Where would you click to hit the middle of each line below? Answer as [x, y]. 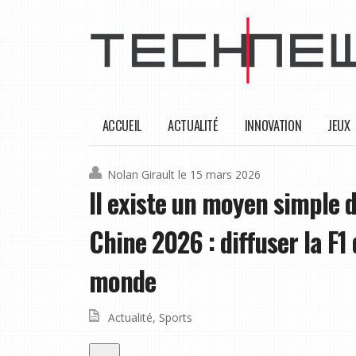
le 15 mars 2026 [219, 175]
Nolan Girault [141, 175]
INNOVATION [273, 126]
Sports [176, 318]
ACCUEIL [122, 126]
